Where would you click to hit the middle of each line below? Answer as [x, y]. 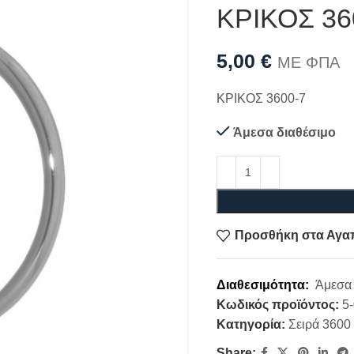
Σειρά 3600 [320, 324]
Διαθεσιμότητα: [266, 284]
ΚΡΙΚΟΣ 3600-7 [261, 98]
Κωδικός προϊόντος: [279, 304]
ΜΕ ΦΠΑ [309, 62]
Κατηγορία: [251, 324]
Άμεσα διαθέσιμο [284, 132]
